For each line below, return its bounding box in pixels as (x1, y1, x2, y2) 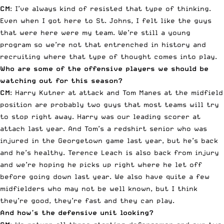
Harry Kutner (15, 88, 65, 96)
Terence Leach (68, 148, 122, 156)
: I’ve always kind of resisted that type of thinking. (10, 4, 211, 12)
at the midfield (161, 88, 223, 96)
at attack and (65, 88, 122, 96)
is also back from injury (122, 148, 219, 156)
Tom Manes (122, 88, 161, 96)
